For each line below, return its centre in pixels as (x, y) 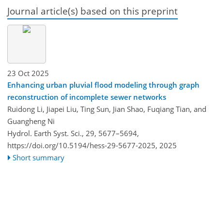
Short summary (39, 157)
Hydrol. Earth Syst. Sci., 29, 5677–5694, (73, 133)
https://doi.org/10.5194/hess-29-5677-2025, (82, 145)
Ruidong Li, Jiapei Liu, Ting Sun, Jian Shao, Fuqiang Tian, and (107, 109)
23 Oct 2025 (28, 73)
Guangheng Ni (31, 121)
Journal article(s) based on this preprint (93, 11)
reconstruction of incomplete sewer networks (87, 97)
